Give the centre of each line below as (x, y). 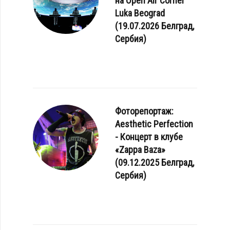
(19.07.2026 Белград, (155, 26)
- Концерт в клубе (149, 137)
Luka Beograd (140, 13)
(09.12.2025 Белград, (155, 162)
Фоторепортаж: (144, 111)
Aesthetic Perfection (154, 124)
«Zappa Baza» (140, 149)
